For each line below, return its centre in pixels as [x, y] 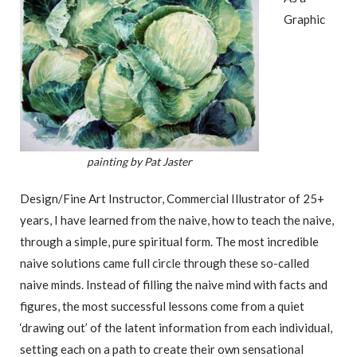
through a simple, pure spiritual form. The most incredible [169, 241]
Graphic [304, 19]
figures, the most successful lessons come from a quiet [162, 306]
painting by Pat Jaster [139, 161]
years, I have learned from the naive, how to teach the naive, [177, 220]
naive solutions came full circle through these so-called [165, 263]
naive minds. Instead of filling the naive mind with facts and [174, 284]
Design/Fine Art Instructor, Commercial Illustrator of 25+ [172, 198]
